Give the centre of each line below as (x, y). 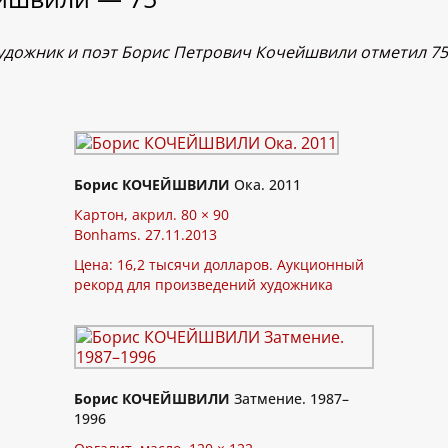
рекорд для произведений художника (203, 285)
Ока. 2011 (265, 185)
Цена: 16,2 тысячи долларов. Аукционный (219, 265)
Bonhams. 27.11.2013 (145, 235)
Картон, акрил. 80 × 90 (151, 215)
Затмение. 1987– (289, 399)
